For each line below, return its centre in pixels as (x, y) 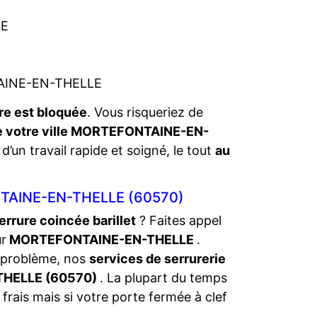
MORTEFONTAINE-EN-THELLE (102, 240)
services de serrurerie (157, 259)
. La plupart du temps (163, 278)
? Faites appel (179, 220)
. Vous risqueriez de (145, 112)
